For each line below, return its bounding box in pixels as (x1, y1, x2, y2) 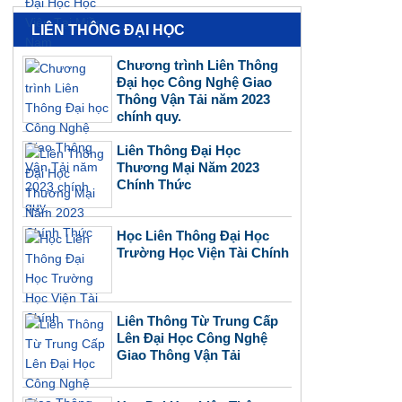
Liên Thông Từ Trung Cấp (117, 313, 278, 328)
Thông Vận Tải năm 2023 (117, 92, 270, 107)
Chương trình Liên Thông (117, 57, 278, 73)
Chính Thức (117, 177, 191, 192)
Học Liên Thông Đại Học (117, 228, 269, 243)
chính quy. (117, 109, 181, 124)
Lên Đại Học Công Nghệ (117, 330, 267, 345)
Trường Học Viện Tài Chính (117, 245, 289, 260)
